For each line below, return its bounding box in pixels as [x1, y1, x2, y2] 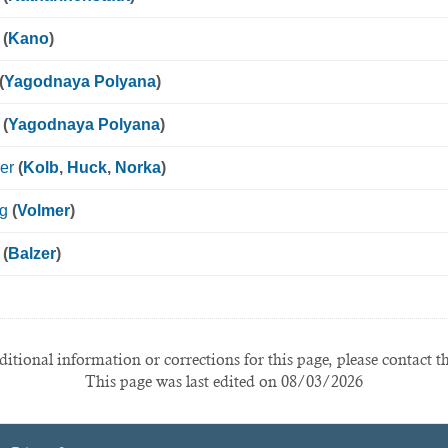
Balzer [8, 245, 56, 263]
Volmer [17, 202, 70, 220]
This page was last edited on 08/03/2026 [85, 372, 363, 392]
